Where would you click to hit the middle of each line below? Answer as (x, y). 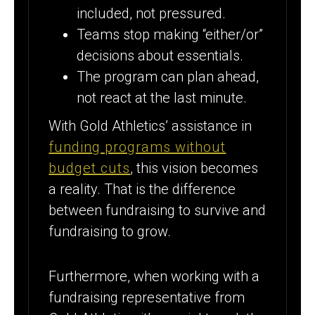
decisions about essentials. (160, 55)
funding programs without (137, 147)
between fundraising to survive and (157, 210)
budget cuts (90, 168)
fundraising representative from (147, 297)
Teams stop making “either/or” (170, 34)
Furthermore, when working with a (154, 276)
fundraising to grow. (110, 231)
